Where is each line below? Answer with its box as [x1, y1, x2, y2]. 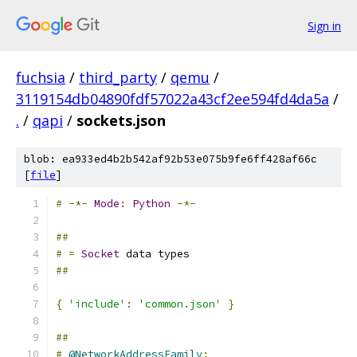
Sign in [308, 18, 341, 33]
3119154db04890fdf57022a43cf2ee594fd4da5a [16, 89, 329, 108]
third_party [79, 68, 157, 87]
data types [120, 247, 190, 261]
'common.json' [139, 297, 222, 311]
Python [132, 197, 171, 210]
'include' [69, 297, 126, 311]
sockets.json [76, 111, 166, 130]
